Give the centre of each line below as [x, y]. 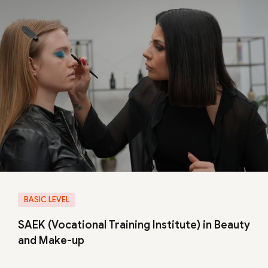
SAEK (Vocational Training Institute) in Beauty [134, 225]
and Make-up [51, 240]
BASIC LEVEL [47, 200]
